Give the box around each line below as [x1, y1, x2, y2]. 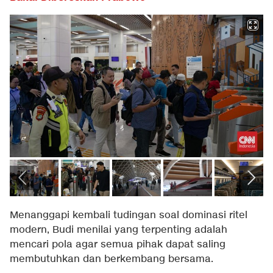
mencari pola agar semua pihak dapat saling [10, 238, 225, 252]
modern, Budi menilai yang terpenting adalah [10, 224, 227, 237]
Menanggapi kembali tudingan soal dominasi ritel [10, 209, 247, 222]
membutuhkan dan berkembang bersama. [10, 253, 213, 266]
